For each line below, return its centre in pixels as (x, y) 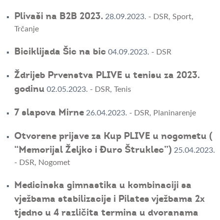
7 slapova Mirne (49, 113)
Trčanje (26, 29)
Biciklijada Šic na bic (60, 52)
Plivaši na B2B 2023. (58, 16)
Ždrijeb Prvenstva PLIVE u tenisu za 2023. (107, 75)
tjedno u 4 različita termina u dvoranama (106, 213)
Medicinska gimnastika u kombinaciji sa (103, 185)
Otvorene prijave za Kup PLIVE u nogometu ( (113, 136)
